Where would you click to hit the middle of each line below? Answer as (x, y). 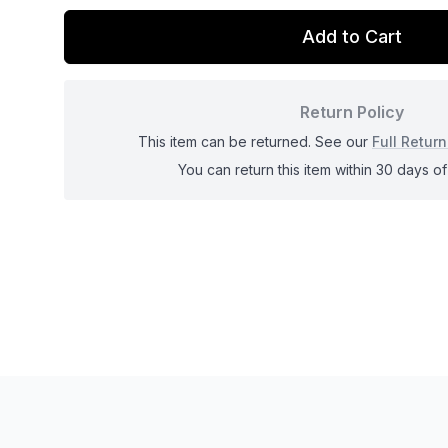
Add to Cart (352, 36)
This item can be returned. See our (255, 141)
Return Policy (352, 111)
